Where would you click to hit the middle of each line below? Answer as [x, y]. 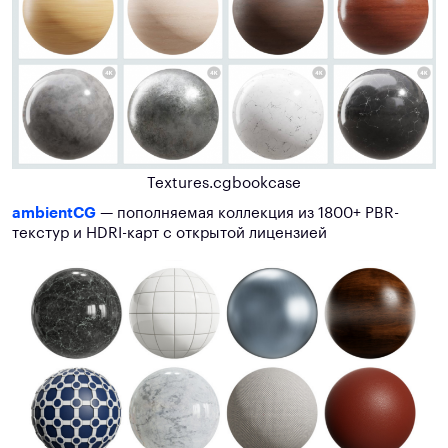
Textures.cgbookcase [224, 184]
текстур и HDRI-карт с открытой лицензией [169, 234]
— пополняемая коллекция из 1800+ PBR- [247, 214]
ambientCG [54, 214]
